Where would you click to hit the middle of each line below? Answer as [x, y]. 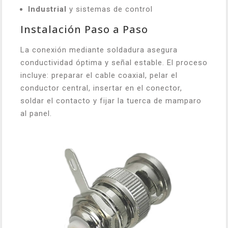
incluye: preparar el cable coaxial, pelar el [99, 75]
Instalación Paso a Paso [84, 29]
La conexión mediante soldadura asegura [99, 50]
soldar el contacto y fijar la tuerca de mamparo [111, 101]
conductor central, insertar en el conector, [101, 88]
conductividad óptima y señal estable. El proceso [114, 62]
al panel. [36, 113]
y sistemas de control [110, 9]
